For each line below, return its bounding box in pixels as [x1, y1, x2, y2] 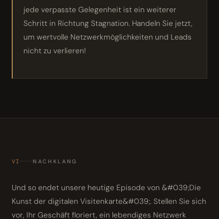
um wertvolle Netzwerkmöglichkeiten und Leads [23, 32, 192, 42]
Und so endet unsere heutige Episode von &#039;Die [12, 182, 201, 193]
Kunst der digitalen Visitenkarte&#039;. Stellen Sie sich [12, 196, 206, 206]
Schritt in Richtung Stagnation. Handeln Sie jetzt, [23, 18, 193, 28]
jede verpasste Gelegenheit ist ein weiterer [23, 4, 176, 15]
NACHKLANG [33, 157, 77, 165]
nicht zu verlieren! [23, 45, 86, 56]
